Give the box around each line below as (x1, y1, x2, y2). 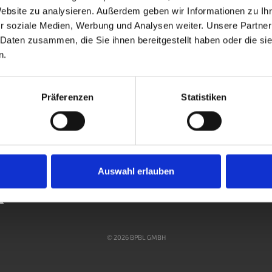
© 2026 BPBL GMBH (106, 233, 166, 241)
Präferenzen (41, 92, 94, 103)
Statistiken (181, 92, 227, 103)
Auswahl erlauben (98, 166, 174, 177)
